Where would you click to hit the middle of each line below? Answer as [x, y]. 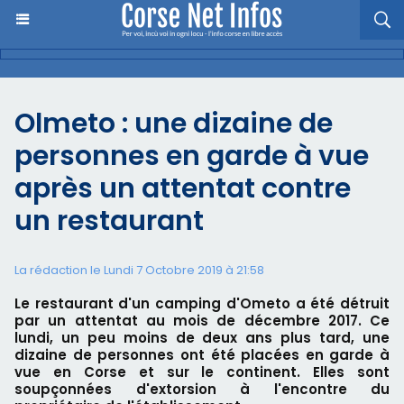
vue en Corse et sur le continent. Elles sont [202, 372]
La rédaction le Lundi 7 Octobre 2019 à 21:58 [139, 270]
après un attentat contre [183, 188]
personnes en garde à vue [192, 156]
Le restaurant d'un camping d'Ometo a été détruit [202, 303]
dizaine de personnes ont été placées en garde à [202, 355]
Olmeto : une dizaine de [174, 124]
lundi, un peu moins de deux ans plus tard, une [202, 338]
